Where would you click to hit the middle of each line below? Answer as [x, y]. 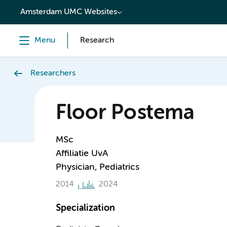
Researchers [53, 73]
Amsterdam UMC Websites [69, 12]
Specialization [85, 208]
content [29, 9]
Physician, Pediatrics [97, 167]
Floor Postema [125, 113]
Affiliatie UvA [82, 154]
